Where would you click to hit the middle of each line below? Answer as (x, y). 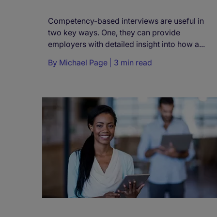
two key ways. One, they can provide (114, 33)
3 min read (133, 63)
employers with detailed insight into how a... (126, 44)
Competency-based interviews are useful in (126, 21)
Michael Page (83, 63)
